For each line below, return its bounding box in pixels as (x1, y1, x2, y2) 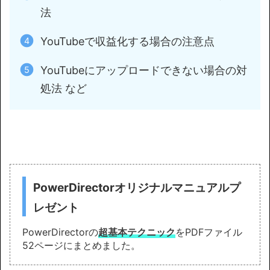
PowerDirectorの (22, 226, 98, 238)
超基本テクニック (98, 226, 175, 238)
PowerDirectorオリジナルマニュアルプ (33, 180, 240, 195)
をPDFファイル (175, 226, 242, 238)
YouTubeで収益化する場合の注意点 (40, 35, 215, 48)
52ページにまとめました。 (22, 239, 140, 251)
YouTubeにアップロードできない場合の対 (40, 64, 247, 77)
